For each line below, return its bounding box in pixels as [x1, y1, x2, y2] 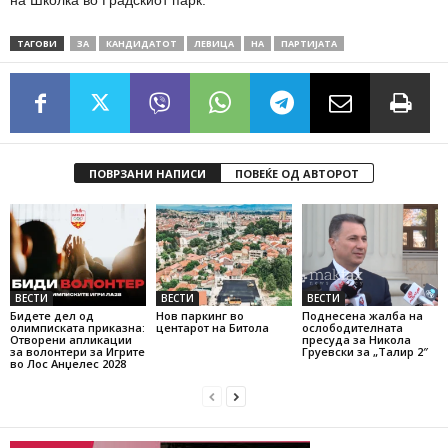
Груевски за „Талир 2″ [301, 344, 428, 360]
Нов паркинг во [155, 308, 244, 324]
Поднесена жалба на [301, 308, 423, 324]
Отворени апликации [10, 332, 132, 348]
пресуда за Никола [301, 332, 411, 348]
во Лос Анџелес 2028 [10, 356, 126, 372]
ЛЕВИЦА [194, 37, 234, 51]
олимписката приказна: [10, 320, 145, 336]
